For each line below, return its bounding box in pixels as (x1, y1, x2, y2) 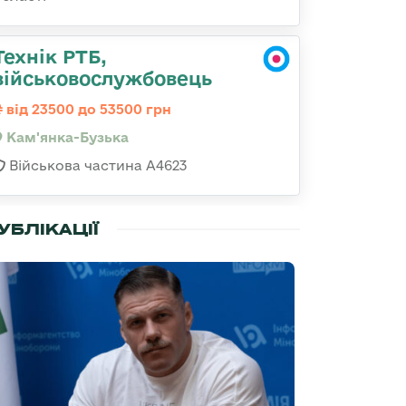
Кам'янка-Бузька (3, 130, 129, 145)
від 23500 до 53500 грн (3, 101, 171, 117)
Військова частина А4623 (5, 158, 187, 173)
